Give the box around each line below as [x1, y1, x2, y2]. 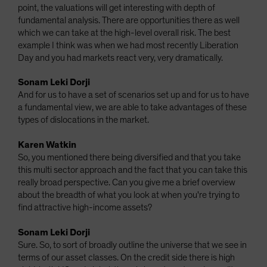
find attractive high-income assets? [18, 203, 152, 212]
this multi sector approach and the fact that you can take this [18, 165, 247, 175]
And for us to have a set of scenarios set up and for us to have [18, 90, 249, 100]
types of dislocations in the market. [18, 115, 149, 125]
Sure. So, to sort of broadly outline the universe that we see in [18, 240, 247, 250]
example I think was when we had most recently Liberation [18, 41, 238, 50]
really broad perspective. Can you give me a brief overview [18, 178, 235, 187]
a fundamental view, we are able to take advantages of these [18, 103, 247, 112]
